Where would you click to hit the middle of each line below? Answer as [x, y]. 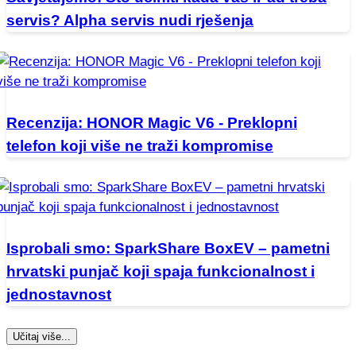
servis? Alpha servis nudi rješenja [130, 21]
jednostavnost [59, 294]
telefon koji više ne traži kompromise [140, 145]
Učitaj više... [42, 336]
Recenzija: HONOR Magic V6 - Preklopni [152, 122]
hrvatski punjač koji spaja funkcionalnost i [161, 271]
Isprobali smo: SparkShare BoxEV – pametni [168, 248]
